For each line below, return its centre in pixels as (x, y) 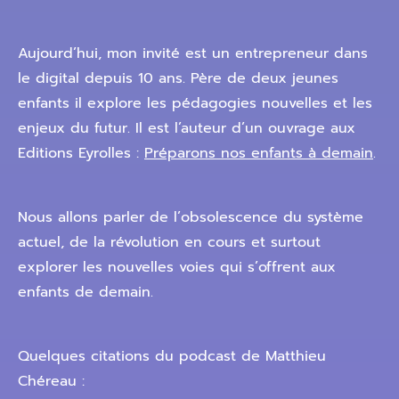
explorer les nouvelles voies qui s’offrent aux (177, 267)
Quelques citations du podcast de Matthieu (172, 356)
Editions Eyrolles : (81, 153)
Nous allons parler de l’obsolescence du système (191, 217)
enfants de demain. (85, 292)
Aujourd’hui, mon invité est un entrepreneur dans (193, 53)
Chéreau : (54, 381)
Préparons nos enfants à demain (259, 153)
